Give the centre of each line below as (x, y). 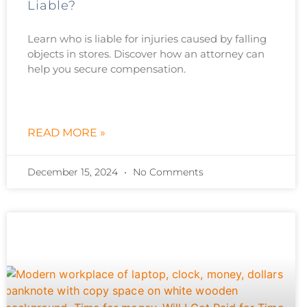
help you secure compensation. (107, 69)
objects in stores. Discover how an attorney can (146, 53)
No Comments (167, 172)
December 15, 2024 (74, 172)
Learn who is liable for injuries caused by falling (147, 38)
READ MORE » (66, 132)
